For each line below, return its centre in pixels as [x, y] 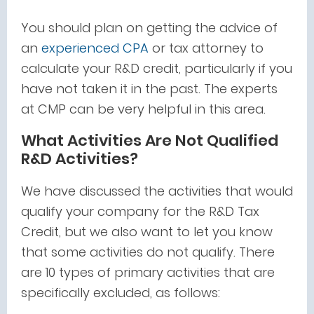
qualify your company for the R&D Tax [140, 211]
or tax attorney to [206, 48]
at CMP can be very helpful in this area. [143, 109]
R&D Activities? [80, 159]
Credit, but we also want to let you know [147, 232]
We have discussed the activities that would [157, 191]
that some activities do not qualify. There [148, 252]
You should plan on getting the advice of [149, 28]
